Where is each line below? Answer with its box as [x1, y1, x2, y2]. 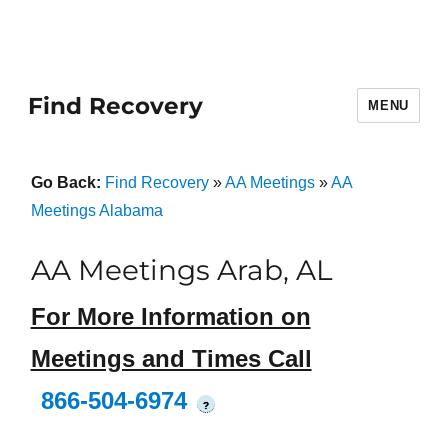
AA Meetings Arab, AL [30, 253, 332, 287]
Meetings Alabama [30, 202, 163, 219]
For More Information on [30, 303, 311, 331]
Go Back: [30, 174, 105, 191]
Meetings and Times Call [30, 345, 312, 373]
